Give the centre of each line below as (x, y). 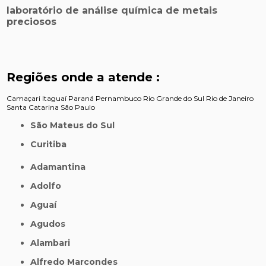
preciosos (32, 22)
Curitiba (52, 145)
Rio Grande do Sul (174, 99)
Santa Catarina (33, 107)
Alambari (54, 243)
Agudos (51, 224)
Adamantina (61, 167)
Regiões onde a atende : (83, 77)
